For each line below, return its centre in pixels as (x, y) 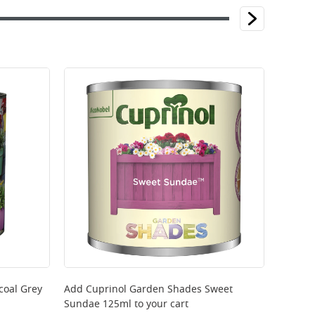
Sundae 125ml (98, 304)
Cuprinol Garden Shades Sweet (159, 289)
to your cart (160, 304)
